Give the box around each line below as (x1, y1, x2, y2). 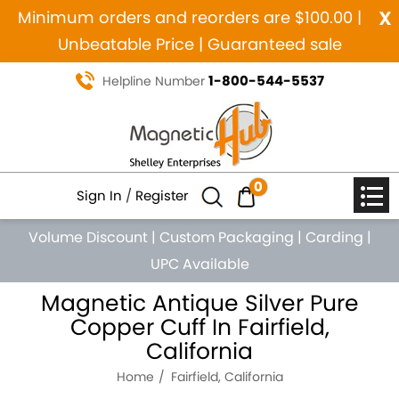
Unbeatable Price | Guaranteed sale (57, 33, 342, 55)
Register (134, 186, 189, 205)
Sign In (76, 186, 122, 205)
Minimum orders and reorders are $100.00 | (18, 6, 362, 28)
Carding (305, 227, 363, 248)
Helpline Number (102, 72, 208, 90)
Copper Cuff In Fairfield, (69, 312, 330, 343)
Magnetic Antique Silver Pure (40, 288, 359, 319)
